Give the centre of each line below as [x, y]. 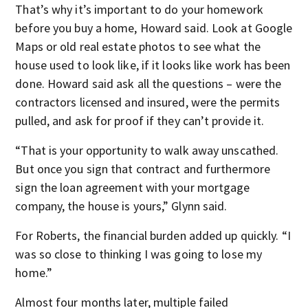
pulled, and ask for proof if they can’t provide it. [140, 121]
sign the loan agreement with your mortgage [133, 187]
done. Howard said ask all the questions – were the [148, 84]
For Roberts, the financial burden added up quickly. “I [153, 235]
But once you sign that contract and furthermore [143, 169]
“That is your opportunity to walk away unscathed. [147, 150]
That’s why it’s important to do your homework [139, 9]
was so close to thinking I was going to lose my [139, 254]
